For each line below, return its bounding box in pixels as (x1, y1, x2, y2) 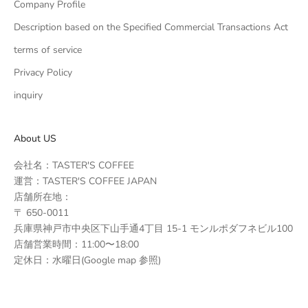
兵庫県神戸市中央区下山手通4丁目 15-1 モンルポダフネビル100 (14, 221, 293, 235)
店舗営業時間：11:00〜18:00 (14, 237, 139, 251)
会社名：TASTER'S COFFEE (14, 158, 134, 172)
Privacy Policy (14, 65, 72, 79)
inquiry (14, 88, 43, 102)
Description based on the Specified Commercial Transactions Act (14, 20, 288, 34)
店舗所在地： (14, 190, 71, 203)
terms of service (14, 43, 82, 56)
